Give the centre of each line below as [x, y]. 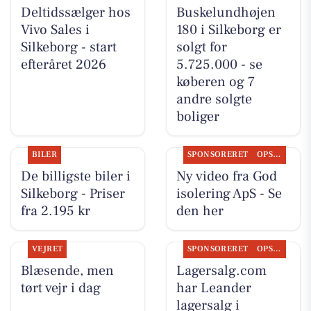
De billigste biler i [75, 177]
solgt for [201, 47]
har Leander [213, 288]
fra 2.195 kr [55, 211]
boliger [197, 116]
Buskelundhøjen [226, 12]
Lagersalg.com [221, 271]
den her [200, 211]
